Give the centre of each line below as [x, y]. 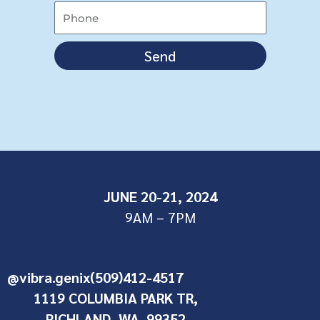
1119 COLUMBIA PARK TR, [116, 297]
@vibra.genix [49, 277]
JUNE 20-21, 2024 [160, 196]
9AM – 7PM [160, 217]
